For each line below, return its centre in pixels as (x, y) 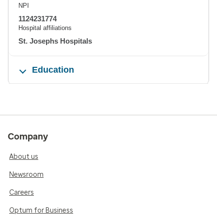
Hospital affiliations (45, 28)
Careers (22, 193)
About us (24, 157)
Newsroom (26, 175)
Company (28, 137)
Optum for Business (41, 211)
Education (53, 70)
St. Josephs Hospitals (55, 41)
